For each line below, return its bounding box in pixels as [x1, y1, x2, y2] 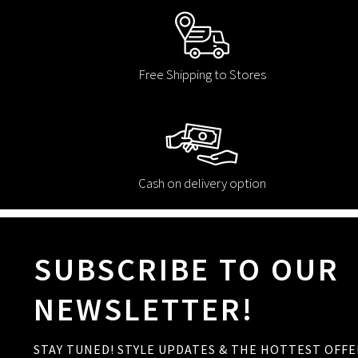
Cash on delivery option [137, 174, 266, 193]
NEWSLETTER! [34, 289, 254, 330]
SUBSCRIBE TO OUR [34, 249, 340, 290]
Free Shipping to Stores [137, 66, 266, 84]
